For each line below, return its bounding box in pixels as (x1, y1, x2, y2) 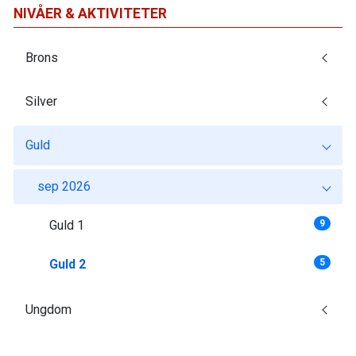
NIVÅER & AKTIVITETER (14, 5, 167, 21)
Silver (25, 93, 57, 109)
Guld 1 (49, 217, 84, 233)
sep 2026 (37, 178, 91, 194)
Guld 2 (49, 256, 86, 272)
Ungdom (25, 301, 72, 317)
